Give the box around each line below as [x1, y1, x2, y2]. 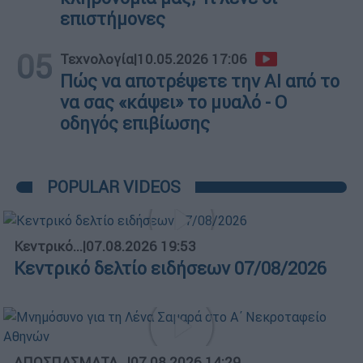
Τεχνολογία [60, 49, 134, 68]
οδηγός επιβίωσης [60, 112, 210, 135]
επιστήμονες [60, 7, 165, 30]
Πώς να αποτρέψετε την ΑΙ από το [60, 70, 340, 92]
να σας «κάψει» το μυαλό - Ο [60, 91, 287, 113]
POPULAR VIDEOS [47, 176, 181, 197]
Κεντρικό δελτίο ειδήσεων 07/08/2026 [14, 257, 327, 280]
